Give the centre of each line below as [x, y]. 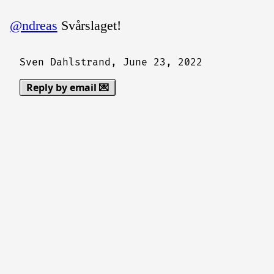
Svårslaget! [89, 25]
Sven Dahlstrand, [72, 62]
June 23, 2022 [163, 62]
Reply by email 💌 [68, 87]
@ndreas [34, 25]
